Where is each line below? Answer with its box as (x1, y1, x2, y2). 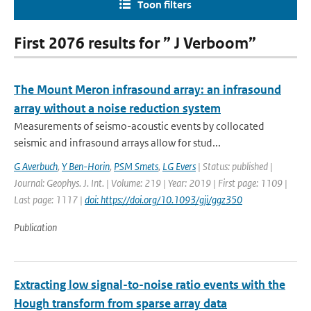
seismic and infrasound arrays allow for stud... (14, 136, 221, 149)
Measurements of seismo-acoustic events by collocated (14, 119, 264, 133)
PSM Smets (114, 160, 158, 173)
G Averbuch (14, 160, 58, 173)
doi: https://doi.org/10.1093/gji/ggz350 (85, 193, 242, 206)
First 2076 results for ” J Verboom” (14, 34, 256, 53)
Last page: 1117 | (14, 193, 85, 206)
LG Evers (162, 160, 196, 173)
